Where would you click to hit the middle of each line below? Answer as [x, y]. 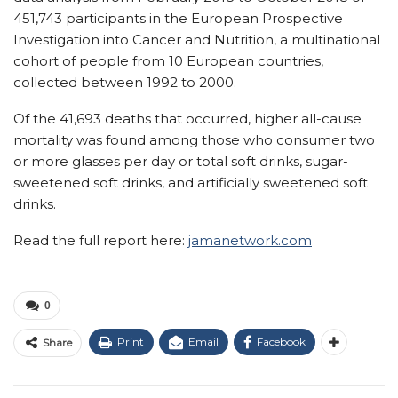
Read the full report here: [99, 240]
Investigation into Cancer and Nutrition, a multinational [197, 40]
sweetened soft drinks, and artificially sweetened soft [191, 183]
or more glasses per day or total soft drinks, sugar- [181, 161]
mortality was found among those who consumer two [194, 140]
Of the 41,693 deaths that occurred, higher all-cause [187, 119]
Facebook [281, 342]
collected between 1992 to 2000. [125, 82]
